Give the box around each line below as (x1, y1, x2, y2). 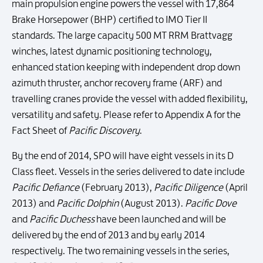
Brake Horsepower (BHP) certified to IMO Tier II (12, 14, 207, 25)
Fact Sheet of (12, 124, 69, 136)
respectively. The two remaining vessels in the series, (12, 245, 230, 257)
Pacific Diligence (154, 181, 223, 193)
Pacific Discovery (69, 124, 140, 136)
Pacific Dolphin (56, 197, 119, 209)
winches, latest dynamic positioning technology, (12, 45, 212, 57)
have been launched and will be (95, 213, 226, 225)
